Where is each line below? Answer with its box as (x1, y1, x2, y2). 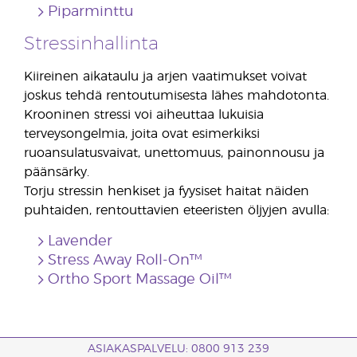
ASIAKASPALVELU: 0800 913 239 (88, 343, 269, 355)
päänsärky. (24, 166, 89, 178)
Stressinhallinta (24, 35, 159, 53)
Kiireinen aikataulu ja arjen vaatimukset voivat (24, 70, 307, 83)
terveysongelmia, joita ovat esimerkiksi (24, 127, 260, 140)
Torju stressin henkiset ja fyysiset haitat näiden (24, 185, 309, 198)
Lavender (48, 234, 112, 249)
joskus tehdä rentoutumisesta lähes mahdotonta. (24, 89, 329, 102)
